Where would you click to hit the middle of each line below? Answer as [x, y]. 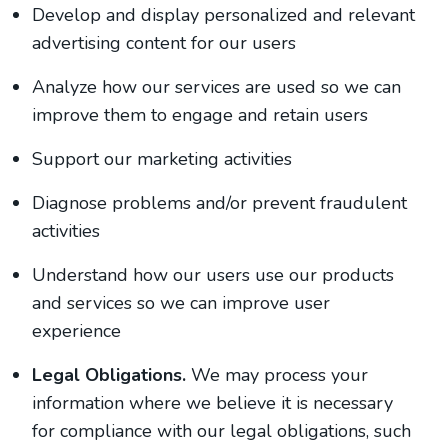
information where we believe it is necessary [212, 403]
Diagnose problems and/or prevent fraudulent [219, 203]
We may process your [277, 375]
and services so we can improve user [181, 303]
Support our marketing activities [162, 159]
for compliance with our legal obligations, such [221, 431]
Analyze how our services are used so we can [216, 87]
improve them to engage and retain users [200, 115]
